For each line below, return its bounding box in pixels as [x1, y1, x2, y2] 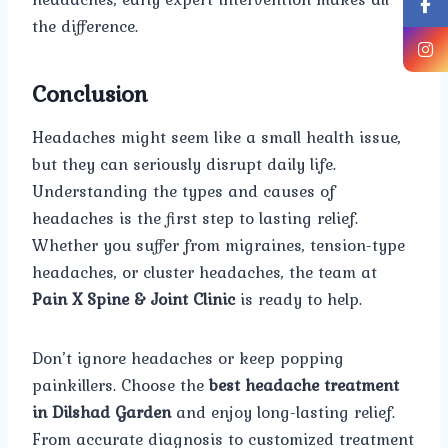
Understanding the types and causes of [32, 177, 335, 204]
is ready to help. [235, 285, 362, 312]
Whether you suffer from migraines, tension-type [32, 231, 405, 258]
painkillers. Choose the [32, 371, 209, 398]
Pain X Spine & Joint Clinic [32, 285, 235, 312]
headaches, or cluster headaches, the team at [32, 258, 377, 285]
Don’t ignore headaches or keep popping [32, 344, 344, 371]
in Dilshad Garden [32, 398, 171, 425]
